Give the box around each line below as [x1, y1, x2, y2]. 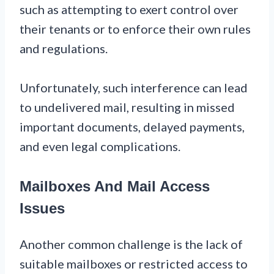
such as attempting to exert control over [20, 1, 239, 17]
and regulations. [20, 40, 108, 56]
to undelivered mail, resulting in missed [20, 99, 235, 114]
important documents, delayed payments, [20, 119, 245, 134]
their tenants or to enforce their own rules [20, 21, 251, 36]
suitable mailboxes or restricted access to [20, 256, 248, 271]
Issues [20, 199, 65, 217]
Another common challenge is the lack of [20, 236, 243, 251]
